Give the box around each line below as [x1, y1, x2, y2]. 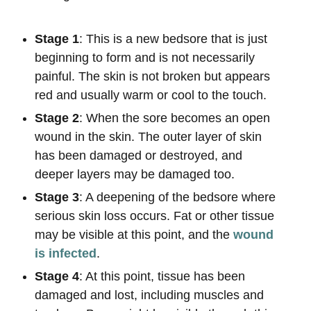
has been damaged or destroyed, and [35, 149, 242, 162]
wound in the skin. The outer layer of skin [35, 130, 262, 144]
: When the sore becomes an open [79, 111, 270, 125]
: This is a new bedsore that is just [79, 32, 267, 46]
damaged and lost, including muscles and [35, 288, 264, 302]
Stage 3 [35, 190, 79, 204]
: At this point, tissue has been [79, 269, 245, 283]
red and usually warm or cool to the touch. [35, 88, 267, 102]
